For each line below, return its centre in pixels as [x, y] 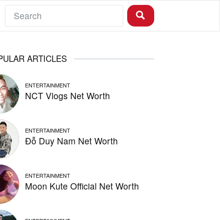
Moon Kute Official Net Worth [82, 186]
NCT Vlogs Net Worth [68, 96]
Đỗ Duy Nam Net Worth [72, 141]
